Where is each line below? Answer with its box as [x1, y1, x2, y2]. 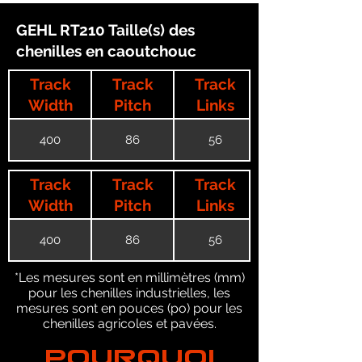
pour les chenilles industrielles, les [28, 285, 230, 301]
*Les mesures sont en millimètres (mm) [14, 270, 245, 285]
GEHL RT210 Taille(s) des [16, 21, 195, 39]
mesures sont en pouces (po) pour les [16, 301, 242, 316]
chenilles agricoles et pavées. [42, 316, 217, 331]
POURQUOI [44, 339, 215, 356]
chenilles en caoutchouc [16, 42, 196, 60]
